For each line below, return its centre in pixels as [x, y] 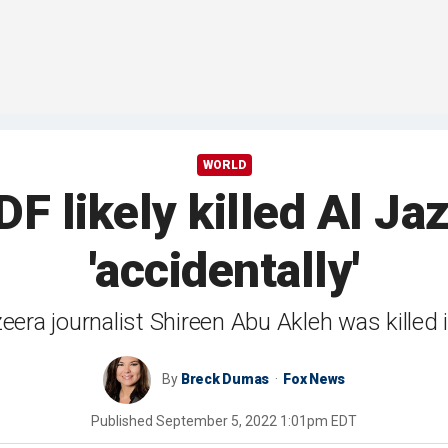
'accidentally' [224, 271]
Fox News [314, 379]
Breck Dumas [225, 379]
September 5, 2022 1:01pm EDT [256, 421]
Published [123, 421]
